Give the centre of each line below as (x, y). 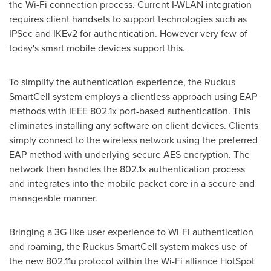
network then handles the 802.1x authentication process (127, 169)
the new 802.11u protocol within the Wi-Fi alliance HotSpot (132, 261)
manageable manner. (53, 198)
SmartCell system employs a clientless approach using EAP (133, 96)
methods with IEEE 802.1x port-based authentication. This (130, 111)
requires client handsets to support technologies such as (128, 19)
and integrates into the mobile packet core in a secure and (132, 183)
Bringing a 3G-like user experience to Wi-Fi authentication (131, 232)
